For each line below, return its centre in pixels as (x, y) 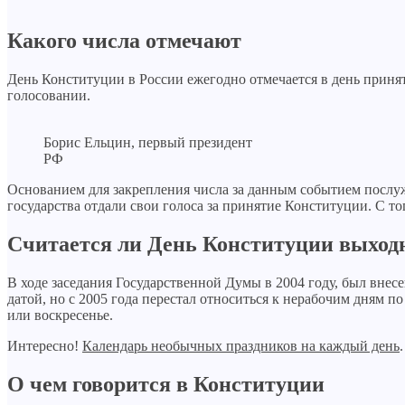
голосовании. (49, 95)
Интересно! (45, 345)
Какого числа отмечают (124, 40)
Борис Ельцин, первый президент (148, 142)
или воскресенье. (60, 315)
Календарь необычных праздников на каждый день (241, 345)
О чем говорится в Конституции (166, 384)
